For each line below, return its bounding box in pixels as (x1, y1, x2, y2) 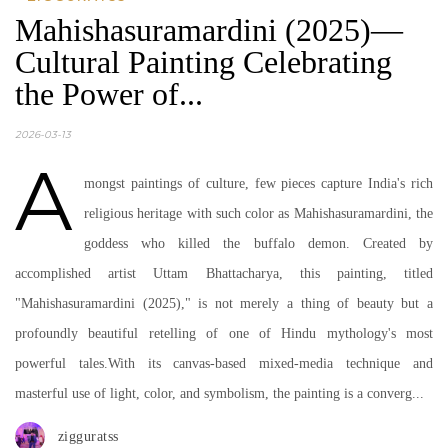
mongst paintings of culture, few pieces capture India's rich (84, 176, 433, 191)
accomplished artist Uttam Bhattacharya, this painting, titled (15, 266, 433, 281)
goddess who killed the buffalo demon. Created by (84, 236, 433, 251)
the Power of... (15, 76, 203, 112)
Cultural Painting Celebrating (15, 44, 392, 80)
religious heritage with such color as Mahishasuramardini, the (84, 206, 433, 221)
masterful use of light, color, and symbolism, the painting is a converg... (15, 386, 424, 401)
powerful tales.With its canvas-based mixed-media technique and (15, 356, 433, 371)
